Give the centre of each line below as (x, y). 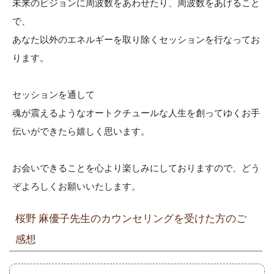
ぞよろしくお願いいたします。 (76, 186)
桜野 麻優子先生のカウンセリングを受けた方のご (131, 218)
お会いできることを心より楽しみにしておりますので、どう (136, 168)
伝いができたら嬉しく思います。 (81, 131)
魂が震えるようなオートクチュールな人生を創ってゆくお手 (136, 113)
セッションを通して (54, 94)
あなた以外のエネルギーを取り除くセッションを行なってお (136, 39)
